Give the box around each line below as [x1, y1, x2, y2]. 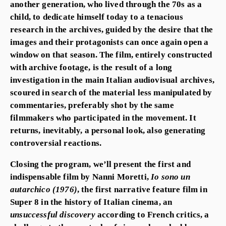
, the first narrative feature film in [77, 184, 207, 194]
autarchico [10, 184, 52, 194]
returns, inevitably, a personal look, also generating [10, 125, 206, 135]
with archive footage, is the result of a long [10, 62, 173, 72]
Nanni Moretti [92, 171, 147, 182]
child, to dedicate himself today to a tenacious [10, 11, 183, 22]
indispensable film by [10, 171, 92, 182]
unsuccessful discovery [10, 209, 97, 219]
